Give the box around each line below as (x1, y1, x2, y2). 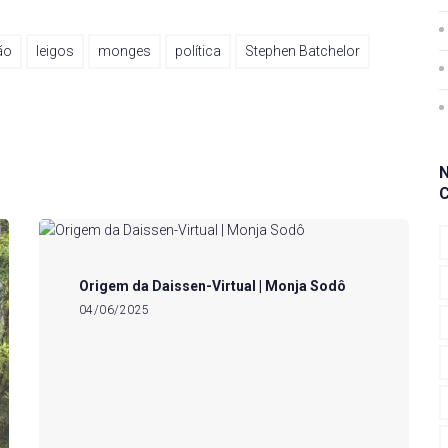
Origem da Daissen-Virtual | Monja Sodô (79, 278, 346, 294)
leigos (36, 43, 74, 59)
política (175, 43, 221, 59)
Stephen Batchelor (245, 43, 360, 59)
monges (98, 43, 151, 59)
